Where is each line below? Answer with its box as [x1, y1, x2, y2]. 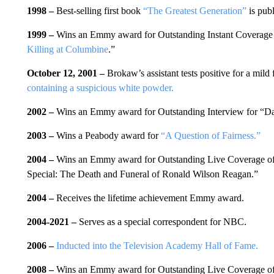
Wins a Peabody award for [56, 130, 161, 141]
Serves [78, 216, 105, 227]
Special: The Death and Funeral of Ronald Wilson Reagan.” [26, 168, 258, 179]
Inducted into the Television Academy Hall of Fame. [56, 240, 258, 251]
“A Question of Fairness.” [160, 130, 261, 141]
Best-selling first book [56, 5, 143, 16]
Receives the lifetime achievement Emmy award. [56, 192, 244, 203]
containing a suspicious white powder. [26, 82, 174, 93]
